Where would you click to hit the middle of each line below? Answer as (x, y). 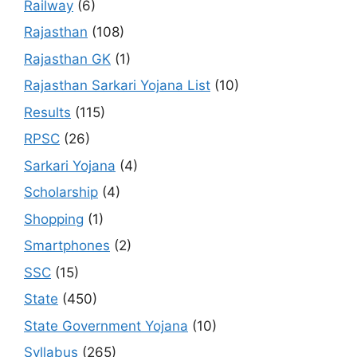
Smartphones (67, 246)
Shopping (54, 219)
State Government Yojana (106, 326)
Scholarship (61, 192)
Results (47, 112)
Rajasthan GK (67, 59)
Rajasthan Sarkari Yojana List (117, 86)
